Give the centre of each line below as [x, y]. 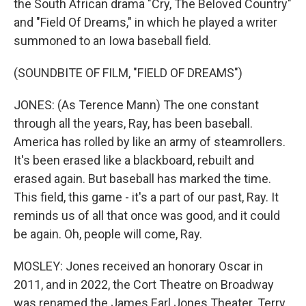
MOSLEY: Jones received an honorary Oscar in [138, 266]
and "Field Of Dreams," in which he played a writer [145, 22]
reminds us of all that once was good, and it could [147, 215]
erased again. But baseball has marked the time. [142, 179]
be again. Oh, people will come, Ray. [108, 234]
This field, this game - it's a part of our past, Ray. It [146, 197]
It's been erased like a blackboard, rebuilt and [134, 160]
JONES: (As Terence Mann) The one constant [136, 105]
